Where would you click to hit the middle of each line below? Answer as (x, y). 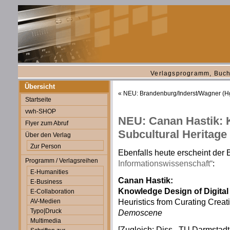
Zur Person (46, 146)
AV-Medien (45, 201)
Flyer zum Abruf (47, 123)
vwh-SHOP (41, 111)
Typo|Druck (46, 211)
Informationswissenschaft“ (165, 163)
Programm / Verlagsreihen (62, 161)
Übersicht (40, 87)
